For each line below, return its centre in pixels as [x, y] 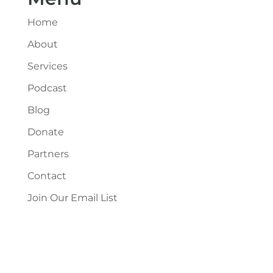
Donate [45, 132]
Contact [47, 175]
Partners [48, 154]
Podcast [47, 88]
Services [47, 66]
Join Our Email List [72, 197]
